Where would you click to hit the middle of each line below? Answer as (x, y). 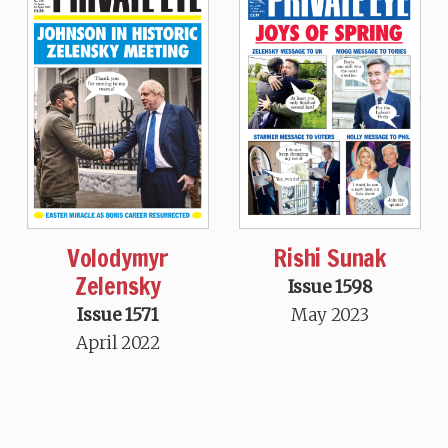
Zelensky (118, 285)
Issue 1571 (118, 314)
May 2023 (330, 314)
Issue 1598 (330, 286)
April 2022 (117, 342)
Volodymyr (118, 257)
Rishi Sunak (330, 257)
